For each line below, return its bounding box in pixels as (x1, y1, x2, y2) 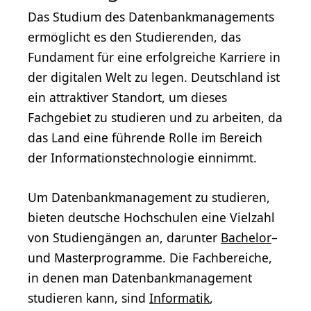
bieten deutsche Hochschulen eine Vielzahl (28, 209, 275, 226)
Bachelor (221, 229, 271, 246)
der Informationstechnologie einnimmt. (28, 149, 257, 167)
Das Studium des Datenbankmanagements (28, 8, 274, 26)
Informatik (149, 289, 210, 307)
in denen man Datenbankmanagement (28, 269, 252, 287)
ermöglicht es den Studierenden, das (28, 28, 241, 46)
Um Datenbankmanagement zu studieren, (28, 189, 270, 206)
